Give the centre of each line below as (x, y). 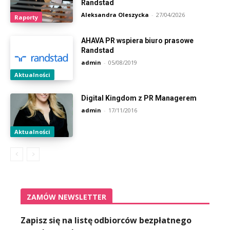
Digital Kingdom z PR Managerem (139, 98)
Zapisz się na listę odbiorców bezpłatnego (106, 221)
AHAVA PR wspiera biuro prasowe (138, 40)
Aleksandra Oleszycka (115, 15)
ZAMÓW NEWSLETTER (66, 197)
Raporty (26, 17)
